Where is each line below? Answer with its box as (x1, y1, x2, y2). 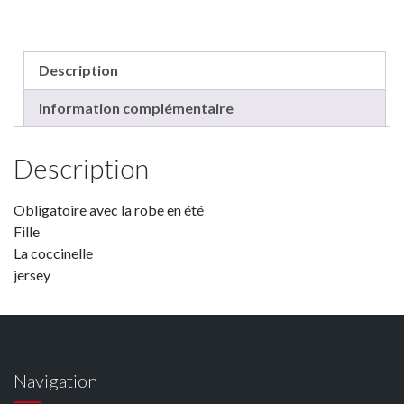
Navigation (14, 369, 97, 391)
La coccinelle (14, 243, 93, 262)
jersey (14, 265, 50, 283)
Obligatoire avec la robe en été (14, 200, 204, 218)
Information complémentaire (39, 99, 234, 116)
